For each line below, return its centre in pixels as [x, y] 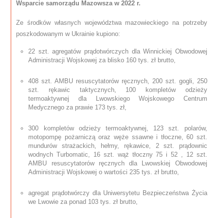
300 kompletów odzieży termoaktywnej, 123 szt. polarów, [118, 128]
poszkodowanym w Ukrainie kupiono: [68, 34]
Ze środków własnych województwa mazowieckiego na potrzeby [112, 23]
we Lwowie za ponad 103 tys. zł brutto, [83, 202]
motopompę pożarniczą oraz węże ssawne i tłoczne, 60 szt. [118, 137]
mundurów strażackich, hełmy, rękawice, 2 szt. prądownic [118, 146]
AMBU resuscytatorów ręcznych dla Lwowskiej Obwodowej [118, 163]
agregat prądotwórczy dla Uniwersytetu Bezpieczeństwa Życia [118, 193]
